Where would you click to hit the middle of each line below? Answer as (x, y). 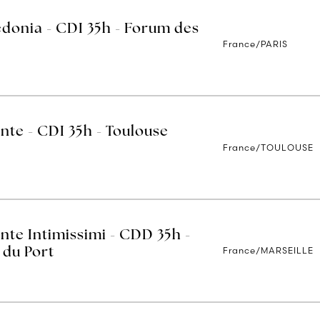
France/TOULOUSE (269, 147)
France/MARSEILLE (269, 251)
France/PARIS (256, 44)
